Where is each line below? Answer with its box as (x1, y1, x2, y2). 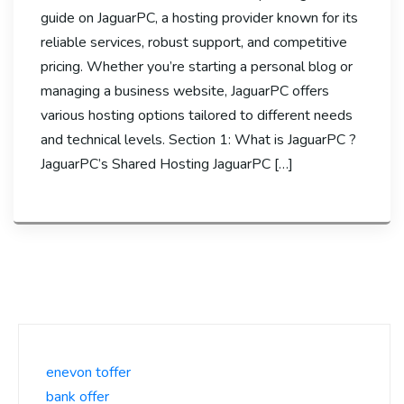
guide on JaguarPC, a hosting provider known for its (41, 7, 358, 28)
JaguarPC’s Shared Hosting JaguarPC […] (41, 153, 293, 174)
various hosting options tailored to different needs (41, 105, 353, 125)
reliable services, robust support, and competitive (41, 32, 347, 52)
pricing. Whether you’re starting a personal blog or (41, 56, 353, 77)
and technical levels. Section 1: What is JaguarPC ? (41, 129, 356, 150)
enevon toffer (46, 362, 131, 382)
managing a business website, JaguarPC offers (41, 80, 329, 101)
